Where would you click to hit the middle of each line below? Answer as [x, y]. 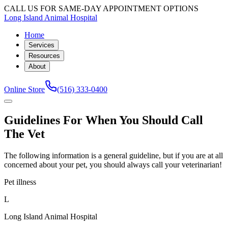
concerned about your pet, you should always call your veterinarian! [113, 164]
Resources [44, 56]
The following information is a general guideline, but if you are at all [113, 155]
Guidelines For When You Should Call [104, 120]
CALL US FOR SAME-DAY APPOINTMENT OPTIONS [101, 8]
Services [41, 45]
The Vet [24, 134]
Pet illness [20, 182]
